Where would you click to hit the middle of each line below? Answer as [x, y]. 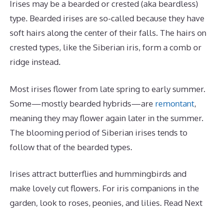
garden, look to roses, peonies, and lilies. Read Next [106, 203]
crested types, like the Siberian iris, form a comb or [106, 47]
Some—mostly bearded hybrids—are [82, 103]
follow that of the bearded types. [71, 147]
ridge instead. [35, 62]
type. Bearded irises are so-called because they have [107, 18]
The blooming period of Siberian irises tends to [99, 132]
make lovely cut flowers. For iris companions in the [104, 188]
